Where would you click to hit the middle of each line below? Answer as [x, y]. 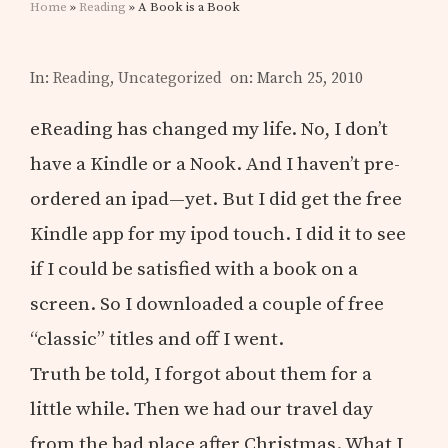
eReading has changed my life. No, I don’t [209, 128]
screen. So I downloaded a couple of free [207, 303]
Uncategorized [170, 78]
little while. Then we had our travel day [202, 408]
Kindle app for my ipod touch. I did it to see [218, 233]
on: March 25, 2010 [297, 78]
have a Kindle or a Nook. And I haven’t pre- [215, 163]
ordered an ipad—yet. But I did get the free [216, 198]
